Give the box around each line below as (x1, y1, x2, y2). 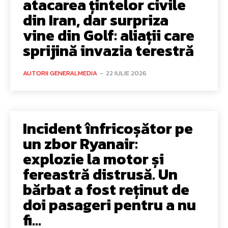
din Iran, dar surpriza (23, 8, 168, 32)
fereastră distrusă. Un (23, 162, 178, 186)
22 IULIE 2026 (106, 68, 147, 78)
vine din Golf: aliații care (23, 23, 194, 47)
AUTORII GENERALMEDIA (23, 68, 97, 78)
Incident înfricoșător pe (23, 117, 193, 140)
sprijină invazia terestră (23, 39, 194, 62)
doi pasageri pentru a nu (23, 193, 196, 216)
